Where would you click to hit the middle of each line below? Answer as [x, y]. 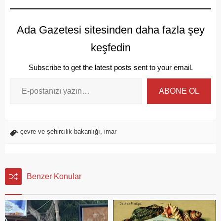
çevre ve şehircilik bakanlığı [60, 131]
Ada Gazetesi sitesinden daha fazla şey [110, 30]
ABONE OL [179, 91]
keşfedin [110, 48]
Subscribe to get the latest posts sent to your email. [110, 67]
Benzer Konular [54, 176]
